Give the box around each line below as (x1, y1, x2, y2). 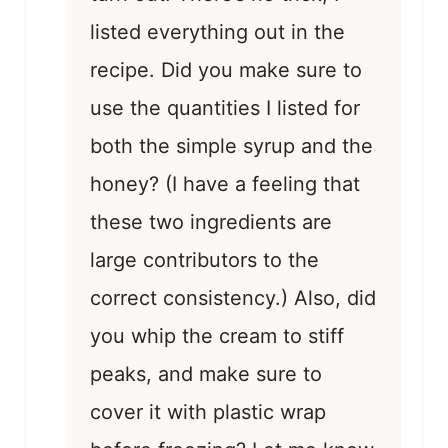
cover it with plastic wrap (90, 399, 326, 424)
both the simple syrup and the (90, 133, 373, 158)
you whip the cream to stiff (90, 323, 344, 348)
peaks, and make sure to (90, 361, 322, 386)
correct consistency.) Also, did (90, 285, 376, 310)
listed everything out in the (90, 19, 345, 44)
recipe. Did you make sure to (90, 57, 362, 82)
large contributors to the (90, 247, 319, 272)
